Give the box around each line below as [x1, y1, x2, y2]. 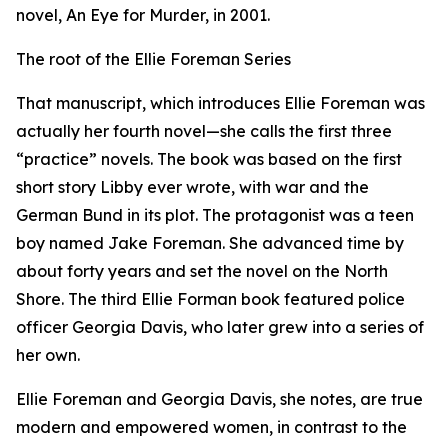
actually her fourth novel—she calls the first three [16, 121, 392, 141]
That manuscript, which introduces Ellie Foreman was [16, 93, 425, 113]
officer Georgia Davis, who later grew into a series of [16, 317, 424, 337]
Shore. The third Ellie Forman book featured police [16, 289, 405, 309]
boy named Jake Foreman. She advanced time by [16, 233, 404, 253]
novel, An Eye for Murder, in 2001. [16, 5, 270, 25]
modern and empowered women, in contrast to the [16, 417, 407, 437]
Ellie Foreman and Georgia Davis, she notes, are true [16, 389, 423, 409]
